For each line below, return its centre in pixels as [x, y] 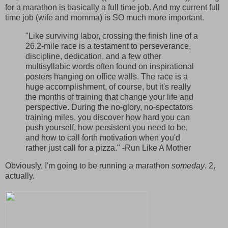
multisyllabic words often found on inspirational [110, 66]
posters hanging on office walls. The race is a [107, 76]
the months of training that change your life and [109, 97]
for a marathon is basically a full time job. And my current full [112, 7]
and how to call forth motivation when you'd [103, 137]
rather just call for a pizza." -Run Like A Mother [108, 148]
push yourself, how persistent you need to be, [107, 127]
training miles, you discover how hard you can [108, 117]
